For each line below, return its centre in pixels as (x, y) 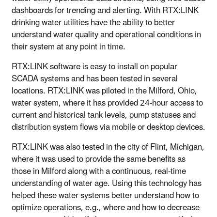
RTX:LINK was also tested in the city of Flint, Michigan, (108, 147)
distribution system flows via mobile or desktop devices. (108, 128)
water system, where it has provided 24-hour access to (107, 103)
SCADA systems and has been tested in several (95, 79)
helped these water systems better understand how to (105, 196)
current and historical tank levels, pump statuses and (104, 116)
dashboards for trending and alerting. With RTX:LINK (105, 11)
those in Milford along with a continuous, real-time (99, 172)
